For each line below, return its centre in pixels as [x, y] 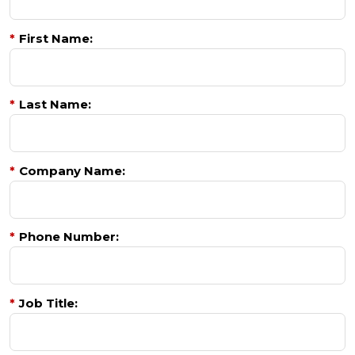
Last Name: [55, 105]
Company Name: [72, 170]
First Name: [56, 38]
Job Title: [48, 303]
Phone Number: [69, 237]
